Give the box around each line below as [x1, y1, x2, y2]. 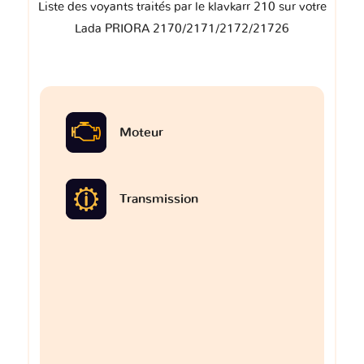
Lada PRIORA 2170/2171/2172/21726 [75, 23, 289, 36]
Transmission [119, 193, 198, 206]
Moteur [119, 126, 163, 140]
